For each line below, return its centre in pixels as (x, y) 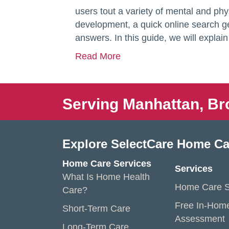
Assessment (200, 219)
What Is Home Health (106, 177)
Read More (98, 56)
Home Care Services (107, 164)
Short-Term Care (96, 209)
